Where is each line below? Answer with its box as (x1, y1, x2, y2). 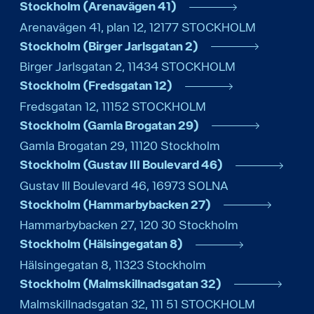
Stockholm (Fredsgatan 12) (20, 78, 172, 93)
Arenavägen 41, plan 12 (20, 19, 144, 34)
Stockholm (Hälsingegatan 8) (20, 236, 183, 252)
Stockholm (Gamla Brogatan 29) (20, 117, 199, 132)
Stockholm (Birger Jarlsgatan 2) (20, 38, 198, 53)
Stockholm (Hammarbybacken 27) (20, 196, 211, 212)
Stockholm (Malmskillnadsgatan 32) (20, 275, 221, 291)
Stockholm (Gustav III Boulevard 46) (20, 157, 223, 172)
